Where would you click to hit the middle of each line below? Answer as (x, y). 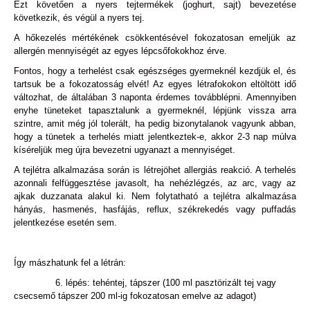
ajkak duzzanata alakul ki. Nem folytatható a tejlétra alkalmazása (155, 196)
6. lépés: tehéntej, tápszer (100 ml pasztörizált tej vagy (145, 282)
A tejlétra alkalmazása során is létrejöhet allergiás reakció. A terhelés (155, 170)
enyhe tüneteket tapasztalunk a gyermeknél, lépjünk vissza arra (155, 110)
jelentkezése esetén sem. (65, 222)
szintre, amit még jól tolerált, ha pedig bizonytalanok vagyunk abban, (155, 123)
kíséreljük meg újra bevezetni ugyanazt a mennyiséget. (125, 149)
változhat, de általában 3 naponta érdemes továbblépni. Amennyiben (155, 97)
